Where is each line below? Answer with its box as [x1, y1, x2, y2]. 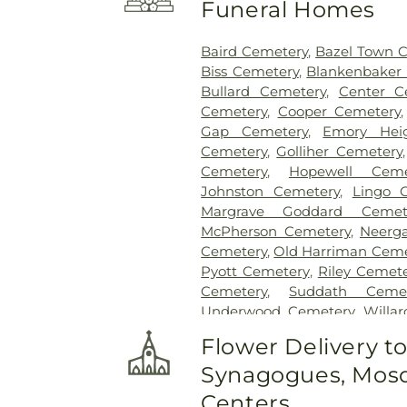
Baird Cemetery [201, 42, 309, 60]
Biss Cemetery [201, 62, 299, 80]
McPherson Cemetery [201, 222, 351, 240]
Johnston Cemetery [201, 182, 340, 200]
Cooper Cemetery [277, 102, 401, 120]
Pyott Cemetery [201, 262, 310, 280]
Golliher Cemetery [276, 142, 402, 160]
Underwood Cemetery [201, 302, 354, 320]
